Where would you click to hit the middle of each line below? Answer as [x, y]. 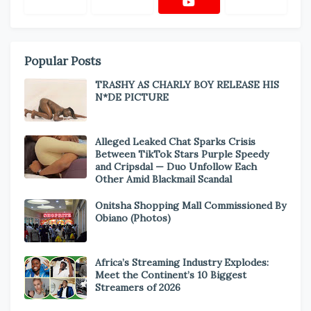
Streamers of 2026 [138, 287]
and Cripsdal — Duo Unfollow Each [176, 167]
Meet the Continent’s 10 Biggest [171, 275]
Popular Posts [62, 61]
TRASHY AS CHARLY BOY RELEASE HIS [187, 85]
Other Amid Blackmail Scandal [163, 179]
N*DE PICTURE [132, 97]
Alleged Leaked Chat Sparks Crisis [175, 142]
